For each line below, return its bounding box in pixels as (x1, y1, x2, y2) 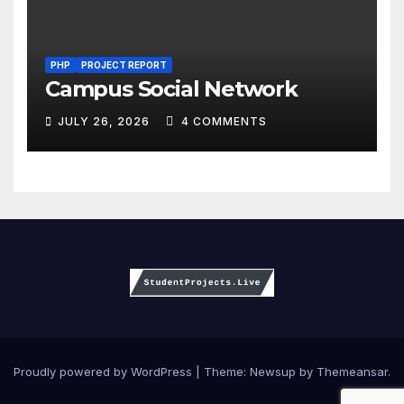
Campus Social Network (45, 76, 298, 103)
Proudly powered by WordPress (14, 364, 196, 380)
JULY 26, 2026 (58, 114, 153, 128)
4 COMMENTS (181, 114, 267, 128)
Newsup (250, 364, 296, 380)
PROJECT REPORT (81, 60, 167, 71)
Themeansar (317, 364, 388, 380)
